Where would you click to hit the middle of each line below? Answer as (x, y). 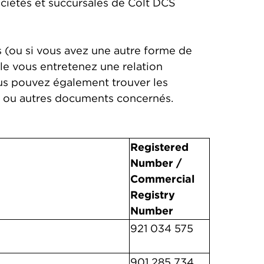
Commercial (162, 179)
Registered (159, 147)
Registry (153, 195)
